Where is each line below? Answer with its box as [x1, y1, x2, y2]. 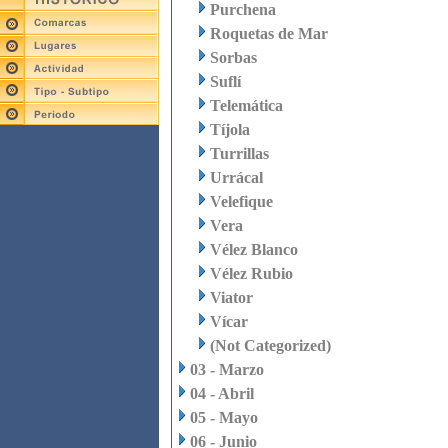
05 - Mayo [190, 409, 258, 426]
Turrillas [210, 145, 269, 162]
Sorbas [210, 49, 257, 66]
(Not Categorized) [210, 337, 331, 354]
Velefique [210, 193, 273, 210]
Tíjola [210, 121, 250, 138]
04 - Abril [190, 385, 254, 402]
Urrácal [210, 169, 263, 186]
